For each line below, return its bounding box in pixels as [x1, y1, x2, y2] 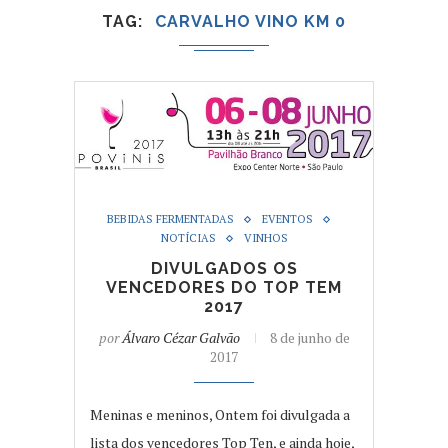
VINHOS [243, 231, 288, 246]
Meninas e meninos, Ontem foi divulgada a [90, 405, 350, 425]
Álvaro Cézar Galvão [121, 328, 240, 348]
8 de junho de [269, 328, 350, 348]
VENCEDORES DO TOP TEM [106, 278, 342, 298]
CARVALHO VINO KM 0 [155, 11, 346, 31]
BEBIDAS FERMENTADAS [107, 212, 234, 227]
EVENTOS [262, 212, 313, 227]
